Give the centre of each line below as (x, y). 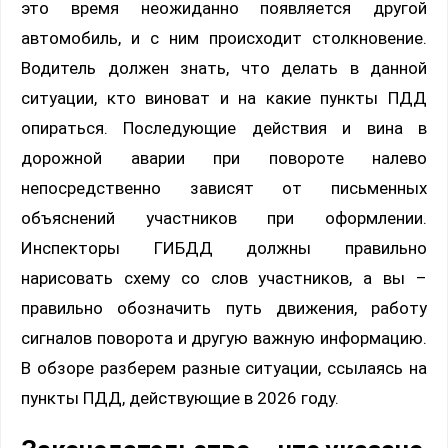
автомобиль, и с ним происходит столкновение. (224, 38)
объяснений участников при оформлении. (224, 218)
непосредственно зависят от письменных (224, 188)
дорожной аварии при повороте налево (224, 158)
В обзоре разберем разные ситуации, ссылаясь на (224, 368)
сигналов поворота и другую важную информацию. (224, 338)
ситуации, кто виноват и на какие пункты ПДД (224, 98)
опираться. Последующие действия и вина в (224, 128)
